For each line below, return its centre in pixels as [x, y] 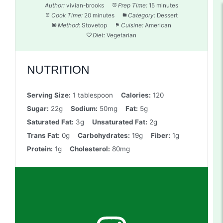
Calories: [136, 95]
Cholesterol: [90, 149]
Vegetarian [121, 35]
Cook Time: [67, 15]
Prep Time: [132, 5]
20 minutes [99, 15]
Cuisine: [132, 25]
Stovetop [94, 25]
